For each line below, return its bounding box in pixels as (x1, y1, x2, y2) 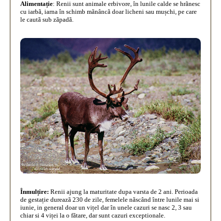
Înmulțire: (20, 187, 50, 195)
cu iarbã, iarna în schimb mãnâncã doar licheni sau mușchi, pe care (20, 8, 197, 16)
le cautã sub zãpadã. (20, 16, 74, 24)
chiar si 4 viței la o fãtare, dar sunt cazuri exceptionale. (20, 211, 165, 219)
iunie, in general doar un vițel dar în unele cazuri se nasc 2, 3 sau (20, 203, 192, 211)
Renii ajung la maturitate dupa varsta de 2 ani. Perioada (50, 187, 198, 195)
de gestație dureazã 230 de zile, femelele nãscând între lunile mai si (20, 195, 199, 203)
